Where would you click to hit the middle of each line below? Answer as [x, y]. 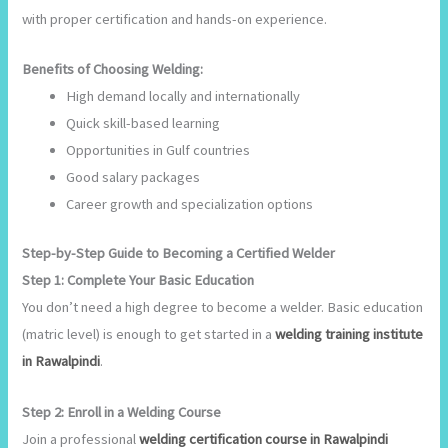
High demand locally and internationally [183, 96]
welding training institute [349, 334]
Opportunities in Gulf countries [158, 150]
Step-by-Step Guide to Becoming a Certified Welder [179, 253]
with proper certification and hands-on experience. [175, 19]
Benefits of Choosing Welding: [113, 69]
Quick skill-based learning [143, 123]
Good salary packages [133, 177]
